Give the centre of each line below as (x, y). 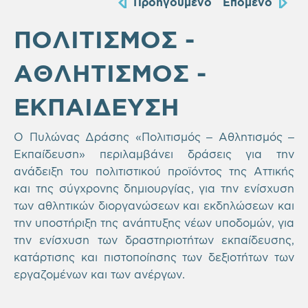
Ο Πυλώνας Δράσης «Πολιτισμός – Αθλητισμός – (154, 136)
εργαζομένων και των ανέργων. (99, 274)
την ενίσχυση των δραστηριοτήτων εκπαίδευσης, (154, 240)
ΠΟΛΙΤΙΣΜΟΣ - (104, 38)
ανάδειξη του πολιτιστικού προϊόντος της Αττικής (154, 171)
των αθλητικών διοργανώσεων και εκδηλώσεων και (154, 205)
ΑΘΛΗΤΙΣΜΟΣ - (110, 72)
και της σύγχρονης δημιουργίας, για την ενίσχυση (154, 188)
